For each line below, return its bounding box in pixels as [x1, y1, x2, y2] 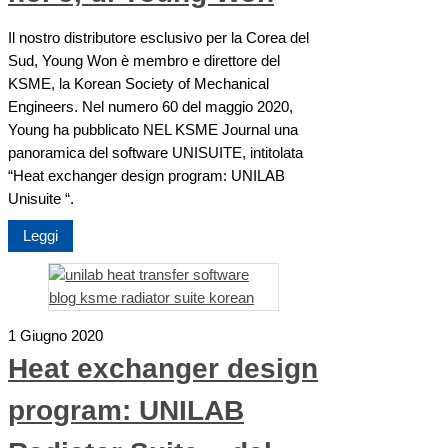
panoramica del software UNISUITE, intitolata [8, 144, 303, 161]
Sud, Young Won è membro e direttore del [8, 52, 280, 69]
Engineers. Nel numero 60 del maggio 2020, [8, 98, 293, 115]
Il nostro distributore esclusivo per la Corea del [8, 29, 309, 46]
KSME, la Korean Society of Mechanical [8, 75, 269, 92]
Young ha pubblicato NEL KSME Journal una [8, 121, 298, 138]
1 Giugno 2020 [8, 328, 103, 345]
